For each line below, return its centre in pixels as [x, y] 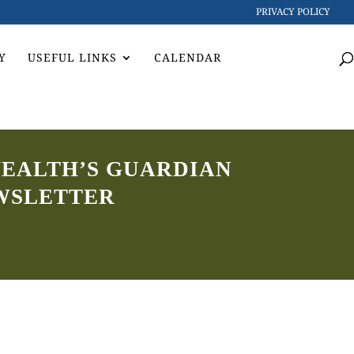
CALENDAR [188, 57]
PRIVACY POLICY [293, 11]
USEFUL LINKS [72, 57]
